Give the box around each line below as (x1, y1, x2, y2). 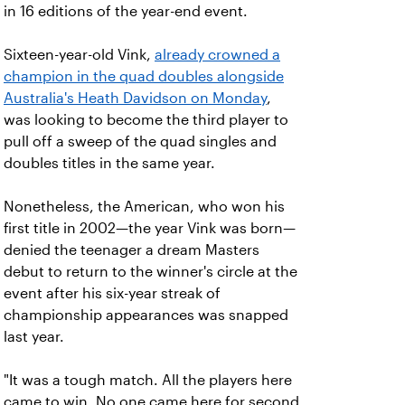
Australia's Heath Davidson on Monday (4, 90, 267, 106)
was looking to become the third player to (4, 112, 288, 127)
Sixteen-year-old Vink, (4, 47, 155, 62)
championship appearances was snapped (4, 307, 288, 323)
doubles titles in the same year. (4, 155, 215, 171)
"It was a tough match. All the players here (4, 372, 292, 388)
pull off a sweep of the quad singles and (4, 134, 277, 149)
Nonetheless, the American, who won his (4, 199, 285, 214)
